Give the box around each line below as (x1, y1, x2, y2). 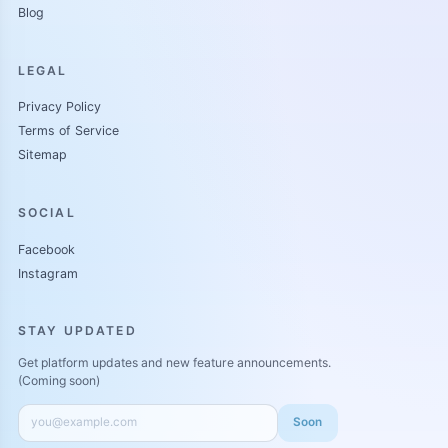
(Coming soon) (17, 373, 100, 389)
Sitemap (17, 147, 67, 163)
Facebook (17, 242, 75, 258)
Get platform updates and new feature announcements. (17, 355, 331, 371)
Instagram (17, 266, 78, 282)
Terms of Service (17, 123, 119, 139)
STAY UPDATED (17, 323, 137, 339)
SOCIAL (17, 204, 76, 220)
